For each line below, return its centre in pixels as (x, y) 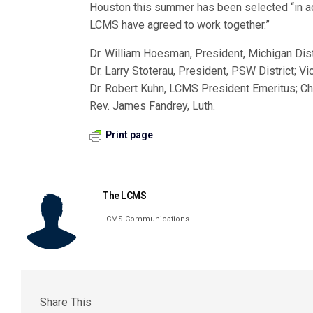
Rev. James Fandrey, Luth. (152, 106)
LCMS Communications (146, 219)
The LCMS (124, 196)
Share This (66, 302)
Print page (129, 135)
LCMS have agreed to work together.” (180, 25)
